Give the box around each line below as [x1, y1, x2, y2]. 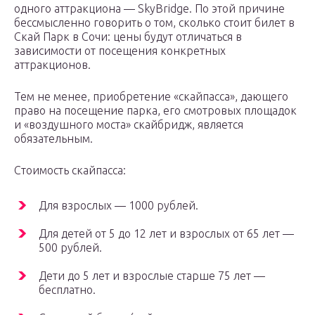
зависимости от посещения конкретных [14, 44, 226, 58]
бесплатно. [39, 283, 96, 297]
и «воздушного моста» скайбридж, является [14, 118, 243, 131]
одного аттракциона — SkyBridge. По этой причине [14, 2, 285, 15]
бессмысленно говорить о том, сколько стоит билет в [14, 16, 295, 30]
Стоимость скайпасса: [14, 164, 126, 177]
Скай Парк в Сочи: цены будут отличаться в [14, 30, 242, 44]
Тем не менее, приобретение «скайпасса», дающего [14, 90, 288, 103]
